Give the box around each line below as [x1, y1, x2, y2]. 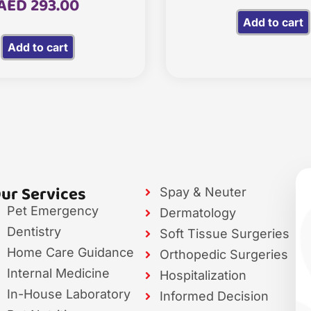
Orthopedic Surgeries [160, 247, 289, 262]
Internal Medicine [6, 266, 110, 281]
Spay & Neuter [160, 185, 247, 200]
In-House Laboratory [6, 287, 131, 302]
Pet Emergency [6, 203, 99, 219]
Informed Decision [160, 289, 269, 304]
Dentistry [6, 224, 61, 239]
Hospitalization [160, 268, 247, 283]
